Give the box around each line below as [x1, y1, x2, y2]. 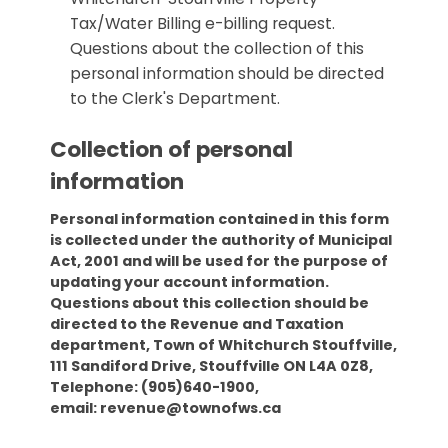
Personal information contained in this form [50, 209, 389, 230]
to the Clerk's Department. [70, 86, 280, 110]
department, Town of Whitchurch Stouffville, [50, 335, 397, 356]
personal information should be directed [70, 61, 384, 85]
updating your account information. [50, 272, 329, 293]
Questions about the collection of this [70, 36, 364, 60]
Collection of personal [50, 134, 293, 166]
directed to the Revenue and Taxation [50, 314, 344, 335]
